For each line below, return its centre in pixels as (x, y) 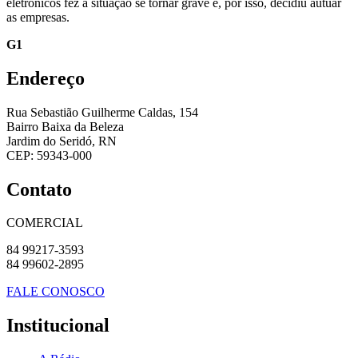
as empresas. (38, 17)
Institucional (58, 326)
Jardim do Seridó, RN (62, 141)
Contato (39, 189)
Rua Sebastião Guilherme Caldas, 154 (102, 112)
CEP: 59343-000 (49, 155)
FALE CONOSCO (56, 292)
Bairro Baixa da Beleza (65, 126)
